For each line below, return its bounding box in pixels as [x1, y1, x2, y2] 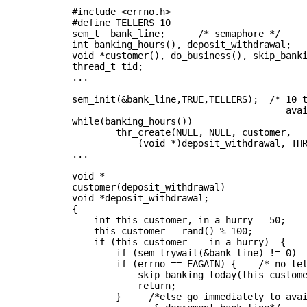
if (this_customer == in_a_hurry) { [23, 236, 286, 247]
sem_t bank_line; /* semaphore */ [23, 27, 280, 39]
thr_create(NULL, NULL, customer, [23, 126, 291, 138]
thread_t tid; [23, 60, 143, 72]
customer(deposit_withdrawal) [23, 181, 225, 193]
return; [23, 280, 176, 291]
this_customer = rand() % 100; [23, 225, 253, 236]
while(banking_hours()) [23, 115, 193, 127]
